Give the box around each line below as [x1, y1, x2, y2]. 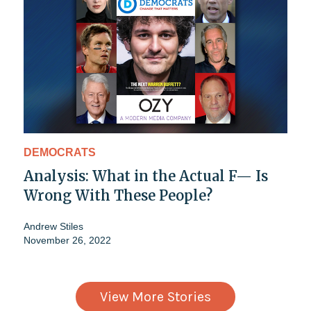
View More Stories [100, 289, 211, 305]
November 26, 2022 [24, 235, 111, 246]
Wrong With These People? [24, 187, 212, 205]
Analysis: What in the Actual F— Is [24, 167, 268, 185]
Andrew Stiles [24, 221, 83, 233]
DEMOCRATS [24, 146, 96, 159]
